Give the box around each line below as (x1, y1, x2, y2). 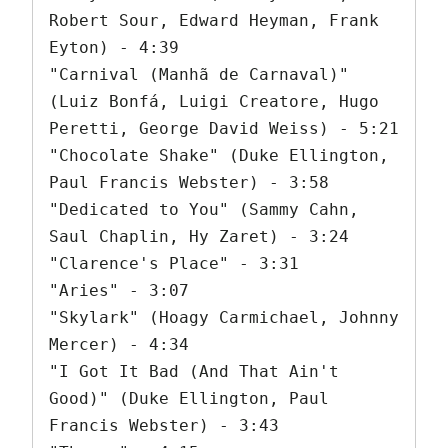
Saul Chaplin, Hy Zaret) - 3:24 (49, 227, 349, 247)
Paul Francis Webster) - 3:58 (49, 173, 329, 193)
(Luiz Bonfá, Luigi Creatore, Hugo (49, 92, 379, 112)
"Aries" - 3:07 (49, 281, 189, 301)
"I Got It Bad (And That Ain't (49, 362, 339, 382)
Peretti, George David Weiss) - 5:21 (49, 119, 399, 139)
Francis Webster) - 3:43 (49, 416, 279, 436)
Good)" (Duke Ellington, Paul (49, 389, 329, 409)
